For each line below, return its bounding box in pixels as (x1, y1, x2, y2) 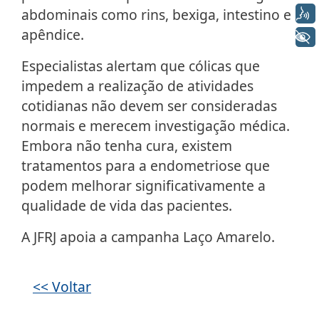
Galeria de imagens (158, 262, 273, 279)
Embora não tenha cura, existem (21, 136, 232, 156)
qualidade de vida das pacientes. (21, 196, 232, 216)
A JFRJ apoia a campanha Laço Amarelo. (21, 227, 275, 247)
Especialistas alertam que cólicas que (21, 56, 260, 76)
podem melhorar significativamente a (21, 176, 266, 196)
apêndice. (21, 25, 84, 45)
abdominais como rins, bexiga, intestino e (21, 5, 291, 25)
